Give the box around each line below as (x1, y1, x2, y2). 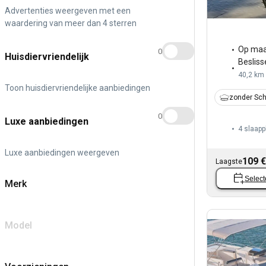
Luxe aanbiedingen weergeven (5, 147, 119, 157)
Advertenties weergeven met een (5, 5, 131, 15)
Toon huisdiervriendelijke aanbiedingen (5, 83, 150, 93)
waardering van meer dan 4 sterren (5, 18, 137, 28)
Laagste (216, 157, 242, 166)
